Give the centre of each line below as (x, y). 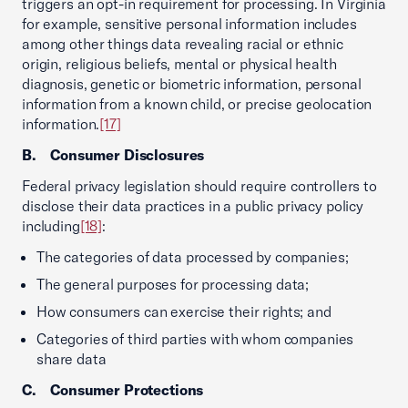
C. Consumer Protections (113, 390)
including (51, 226)
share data (71, 359)
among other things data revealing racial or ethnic (183, 44)
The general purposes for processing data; (173, 284)
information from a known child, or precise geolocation (197, 104)
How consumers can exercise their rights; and (184, 311)
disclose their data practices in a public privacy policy (193, 206)
